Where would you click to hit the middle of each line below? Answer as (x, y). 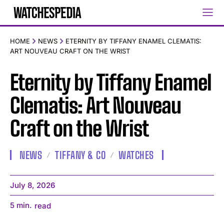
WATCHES (136, 155)
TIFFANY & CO (80, 155)
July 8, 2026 (32, 185)
